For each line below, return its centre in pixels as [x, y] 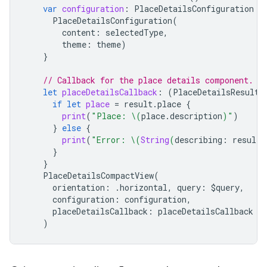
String [155, 140]
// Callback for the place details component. [148, 80]
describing [198, 140]
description [196, 116]
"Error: [111, 140]
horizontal [144, 188]
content [79, 33]
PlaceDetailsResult [216, 92]
